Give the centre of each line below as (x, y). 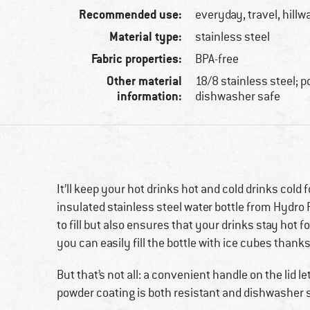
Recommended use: (131, 15)
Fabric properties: (137, 59)
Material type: (146, 37)
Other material (145, 81)
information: (150, 96)
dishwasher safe (238, 97)
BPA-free (217, 59)
